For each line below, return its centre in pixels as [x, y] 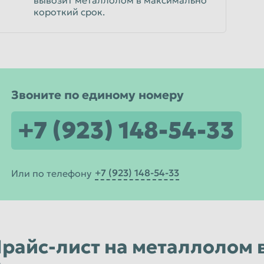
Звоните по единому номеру [98, 95]
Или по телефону [51, 173]
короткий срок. [69, 12]
